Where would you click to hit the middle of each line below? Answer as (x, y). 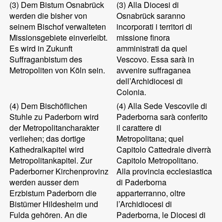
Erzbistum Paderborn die (53, 193)
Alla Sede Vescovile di (167, 106)
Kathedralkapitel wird (47, 149)
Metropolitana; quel (150, 139)
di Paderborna (142, 182)
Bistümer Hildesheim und (54, 204)
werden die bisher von (49, 16)
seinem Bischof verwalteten (58, 27)
